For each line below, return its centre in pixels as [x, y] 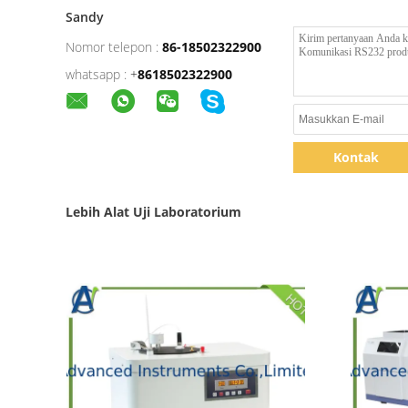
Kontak [356, 157]
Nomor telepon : [112, 47]
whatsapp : [96, 74]
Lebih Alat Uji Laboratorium [153, 212]
